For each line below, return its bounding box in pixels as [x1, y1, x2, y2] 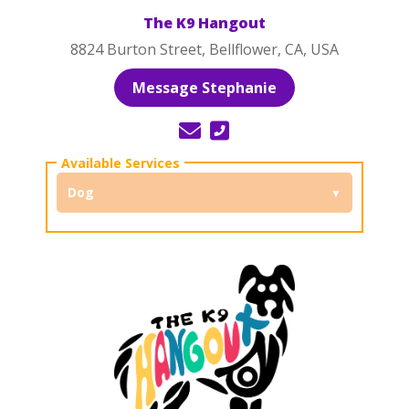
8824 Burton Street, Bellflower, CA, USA [70, 39, 339, 59]
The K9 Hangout [143, 13, 266, 33]
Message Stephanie [132, 78, 277, 98]
